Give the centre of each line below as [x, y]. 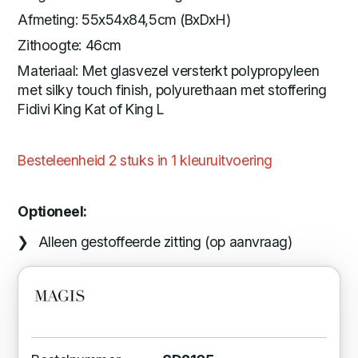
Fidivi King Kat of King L [91, 109]
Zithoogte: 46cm [70, 45]
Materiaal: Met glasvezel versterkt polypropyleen [169, 70]
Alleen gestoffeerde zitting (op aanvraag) [165, 241]
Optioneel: [52, 211]
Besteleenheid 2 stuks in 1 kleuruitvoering [145, 160]
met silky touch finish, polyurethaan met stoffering [172, 89]
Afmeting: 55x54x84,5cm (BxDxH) [124, 19]
